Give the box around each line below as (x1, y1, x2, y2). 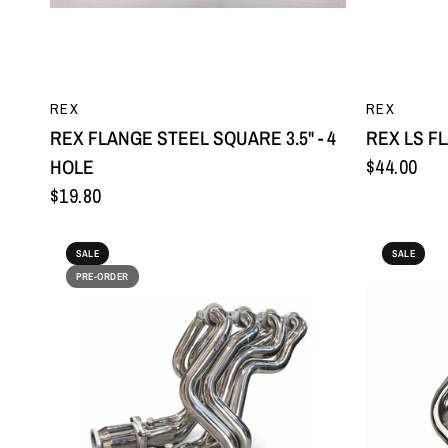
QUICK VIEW (156, 92, 240, 111)
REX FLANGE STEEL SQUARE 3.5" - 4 (50, 125, 336, 151)
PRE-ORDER (76, 269, 129, 283)
